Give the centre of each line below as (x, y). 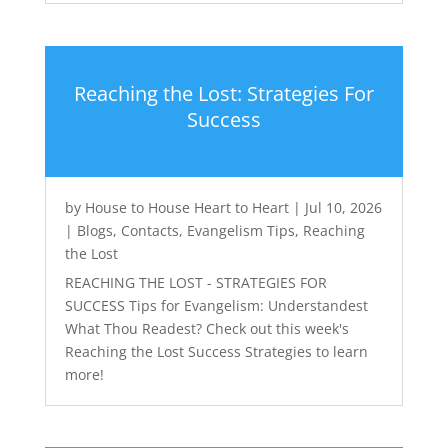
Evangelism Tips (240, 230)
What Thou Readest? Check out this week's (206, 328)
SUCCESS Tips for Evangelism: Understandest (216, 305)
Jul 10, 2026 (343, 207)
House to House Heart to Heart (186, 207)
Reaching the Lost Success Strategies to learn (216, 351)
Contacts (149, 230)
